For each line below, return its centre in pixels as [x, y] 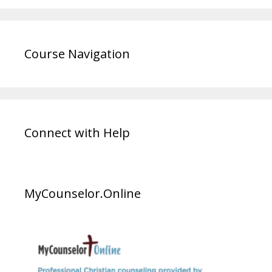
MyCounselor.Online [83, 194]
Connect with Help [77, 133]
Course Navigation [77, 54]
